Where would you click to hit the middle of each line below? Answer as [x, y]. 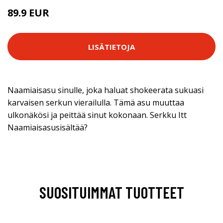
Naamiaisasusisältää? [48, 127]
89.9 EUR [28, 13]
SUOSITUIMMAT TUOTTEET [111, 192]
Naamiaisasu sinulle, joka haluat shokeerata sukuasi [106, 90]
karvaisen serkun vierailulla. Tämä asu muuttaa [96, 103]
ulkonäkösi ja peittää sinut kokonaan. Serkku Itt [97, 115]
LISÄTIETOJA [111, 47]
